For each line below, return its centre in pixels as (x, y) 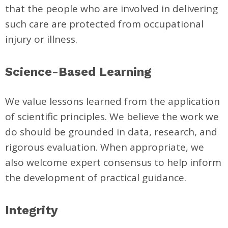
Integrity (32, 210)
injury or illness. (41, 39)
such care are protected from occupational (104, 24)
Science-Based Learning (78, 72)
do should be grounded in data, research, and (111, 132)
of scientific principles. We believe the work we (112, 117)
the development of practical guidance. (96, 178)
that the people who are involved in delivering (111, 9)
